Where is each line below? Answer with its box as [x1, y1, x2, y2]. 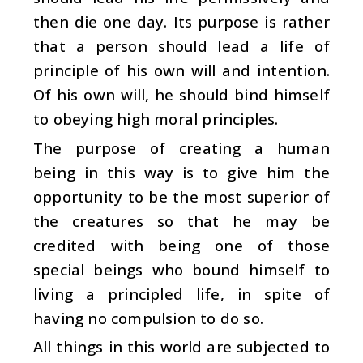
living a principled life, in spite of [33, 284, 330, 304]
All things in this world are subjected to [33, 336, 330, 357]
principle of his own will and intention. [33, 60, 330, 81]
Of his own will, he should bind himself [33, 84, 330, 105]
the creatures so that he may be [33, 210, 330, 231]
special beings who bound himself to [33, 258, 330, 280]
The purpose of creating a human [33, 137, 330, 158]
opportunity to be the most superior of [33, 186, 330, 207]
